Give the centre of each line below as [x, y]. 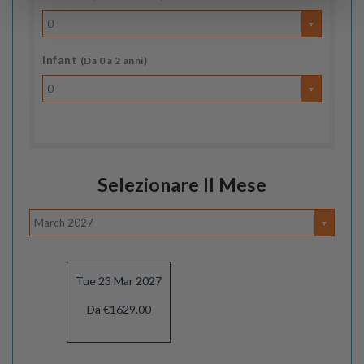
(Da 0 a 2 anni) [114, 61]
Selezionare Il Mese [182, 185]
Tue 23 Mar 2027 [119, 280]
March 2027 [64, 223]
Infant [61, 60]
